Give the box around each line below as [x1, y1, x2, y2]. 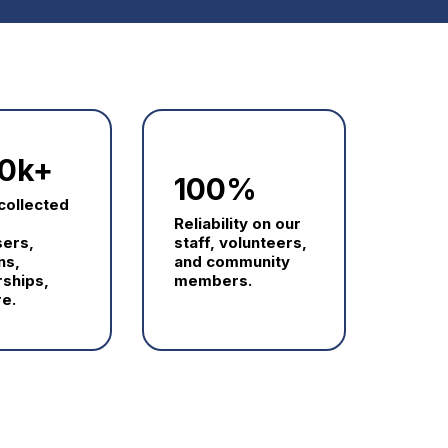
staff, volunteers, [173, 233, 307, 253]
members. [173, 271, 252, 291]
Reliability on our [173, 214, 301, 234]
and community [173, 252, 290, 272]
